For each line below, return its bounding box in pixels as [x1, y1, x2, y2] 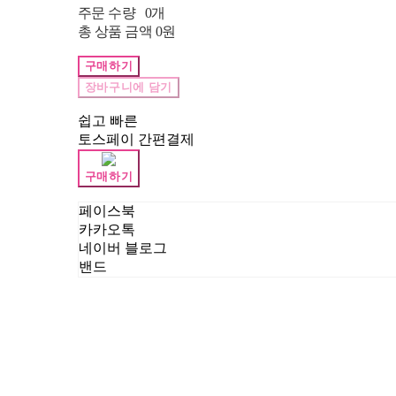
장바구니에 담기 [84, 80, 172, 95]
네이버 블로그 [78, 240, 167, 256]
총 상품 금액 [77, 24, 153, 40]
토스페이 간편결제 [77, 132, 194, 148]
